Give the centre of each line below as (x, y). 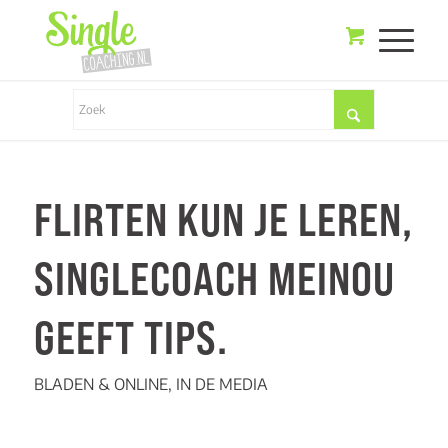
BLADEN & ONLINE (100, 383)
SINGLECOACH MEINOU (214, 278)
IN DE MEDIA (221, 383)
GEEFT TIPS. (130, 337)
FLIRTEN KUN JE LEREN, (223, 219)
